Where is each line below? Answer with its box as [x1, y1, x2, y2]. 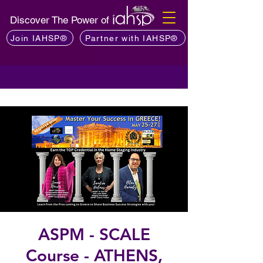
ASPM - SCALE [38, 224, 150, 244]
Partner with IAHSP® [85, 33, 178, 43]
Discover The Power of [10, 14, 112, 26]
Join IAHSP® [10, 33, 68, 43]
